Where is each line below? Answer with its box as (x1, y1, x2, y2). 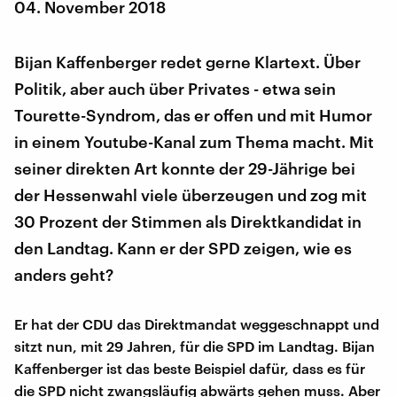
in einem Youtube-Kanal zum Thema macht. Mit (14, 131, 374, 152)
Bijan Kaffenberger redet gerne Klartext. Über (14, 51, 361, 72)
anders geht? (14, 264, 113, 284)
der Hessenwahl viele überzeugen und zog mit (14, 184, 367, 205)
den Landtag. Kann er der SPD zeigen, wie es (14, 237, 352, 258)
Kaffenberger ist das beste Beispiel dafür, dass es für (14, 359, 365, 377)
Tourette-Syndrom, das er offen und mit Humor (14, 105, 372, 125)
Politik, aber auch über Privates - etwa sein (14, 78, 336, 98)
